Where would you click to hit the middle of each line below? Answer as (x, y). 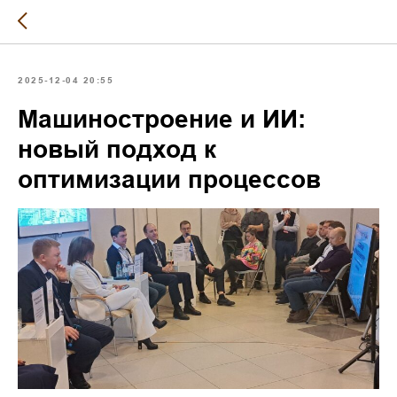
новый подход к (117, 149)
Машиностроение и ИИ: (162, 119)
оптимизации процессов (169, 179)
